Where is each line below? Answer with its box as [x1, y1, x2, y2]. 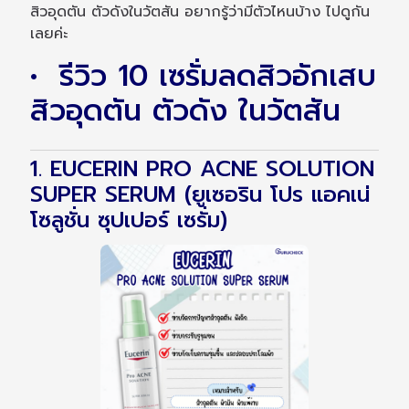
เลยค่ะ [30, 23, 68, 46]
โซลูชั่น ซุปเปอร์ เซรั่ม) [30, 204, 228, 236]
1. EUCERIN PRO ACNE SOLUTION [30, 152, 375, 185]
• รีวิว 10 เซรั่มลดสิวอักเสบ [30, 54, 377, 100]
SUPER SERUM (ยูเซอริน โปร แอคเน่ [30, 178, 371, 211]
